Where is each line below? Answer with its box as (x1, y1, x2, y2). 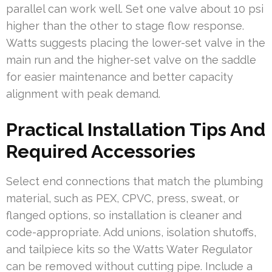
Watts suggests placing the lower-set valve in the (6, 36, 265, 49)
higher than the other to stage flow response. (6, 19, 244, 32)
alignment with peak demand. (6, 87, 160, 100)
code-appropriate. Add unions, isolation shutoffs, (6, 225, 256, 239)
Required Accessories (6, 140, 195, 162)
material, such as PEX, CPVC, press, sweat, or (6, 191, 239, 205)
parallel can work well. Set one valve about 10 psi (6, 2, 263, 15)
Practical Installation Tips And (6, 118, 265, 140)
